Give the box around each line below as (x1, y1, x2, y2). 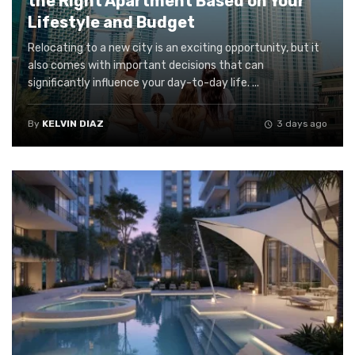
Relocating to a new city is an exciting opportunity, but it (28, 41, 319, 55)
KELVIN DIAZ (42, 118, 104, 130)
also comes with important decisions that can (28, 59, 264, 73)
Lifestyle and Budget (28, 12, 195, 32)
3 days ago (277, 118, 327, 130)
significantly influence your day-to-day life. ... (28, 76, 259, 90)
